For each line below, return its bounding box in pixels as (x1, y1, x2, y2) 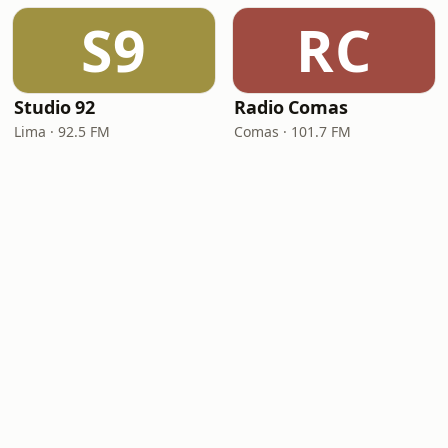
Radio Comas (234, 95, 349, 119)
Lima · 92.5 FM (14, 122, 110, 141)
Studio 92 (14, 95, 96, 119)
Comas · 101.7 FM (234, 122, 351, 141)
